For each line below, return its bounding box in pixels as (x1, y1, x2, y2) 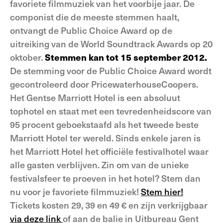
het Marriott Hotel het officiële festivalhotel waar (10, 145, 209, 157)
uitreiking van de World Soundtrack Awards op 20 (10, 37, 213, 50)
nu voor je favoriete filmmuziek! (10, 185, 141, 198)
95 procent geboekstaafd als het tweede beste (10, 118, 199, 130)
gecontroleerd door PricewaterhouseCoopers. (10, 78, 198, 90)
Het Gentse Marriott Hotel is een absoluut (10, 91, 180, 104)
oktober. (10, 51, 45, 63)
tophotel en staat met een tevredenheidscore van (10, 105, 212, 117)
